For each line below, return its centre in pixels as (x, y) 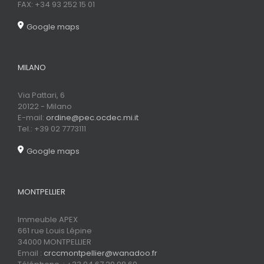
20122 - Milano (45, 106)
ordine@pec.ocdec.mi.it (92, 117)
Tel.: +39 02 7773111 (52, 128)
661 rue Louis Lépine (55, 230)
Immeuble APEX (48, 219)
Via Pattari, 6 (41, 95)
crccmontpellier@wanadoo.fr (100, 253)
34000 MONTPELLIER (55, 242)
